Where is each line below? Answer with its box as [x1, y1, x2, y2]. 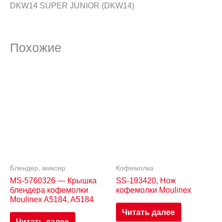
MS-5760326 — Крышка [10, 175, 97, 185]
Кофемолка [116, 164, 154, 172]
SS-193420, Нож [116, 175, 176, 185]
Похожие [10, 41, 61, 55]
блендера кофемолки [10, 185, 88, 194]
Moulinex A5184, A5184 [10, 194, 94, 204]
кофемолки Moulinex [116, 185, 191, 194]
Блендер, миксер [10, 164, 65, 172]
